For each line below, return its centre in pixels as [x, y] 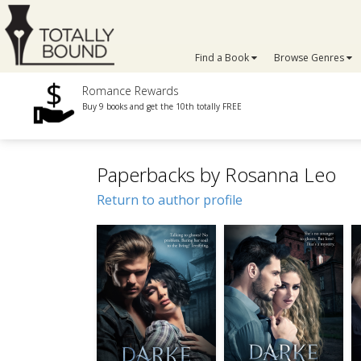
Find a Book [224, 58]
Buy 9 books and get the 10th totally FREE [162, 106]
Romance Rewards [131, 91]
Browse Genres [310, 58]
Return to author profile [170, 200]
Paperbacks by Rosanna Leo [216, 174]
